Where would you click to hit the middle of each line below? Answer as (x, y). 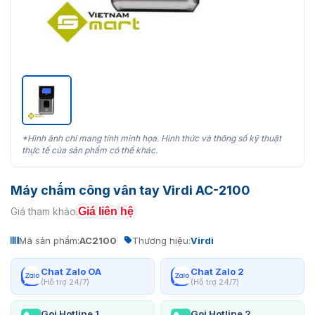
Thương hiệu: (161, 240)
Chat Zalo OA (71, 271)
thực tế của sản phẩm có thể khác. (90, 150)
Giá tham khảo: (44, 212)
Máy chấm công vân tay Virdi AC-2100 (130, 190)
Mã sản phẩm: (49, 240)
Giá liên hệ (106, 211)
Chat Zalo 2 (217, 271)
